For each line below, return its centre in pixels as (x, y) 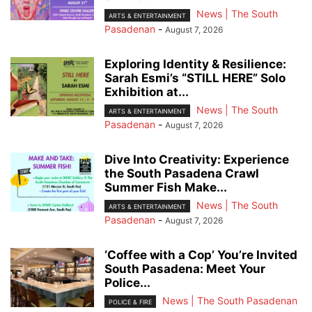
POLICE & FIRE (130, 302)
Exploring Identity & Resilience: (195, 64)
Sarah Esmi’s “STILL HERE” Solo (195, 78)
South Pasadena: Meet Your (185, 268)
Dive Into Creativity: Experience (197, 159)
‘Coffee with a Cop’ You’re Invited (201, 255)
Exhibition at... (147, 92)
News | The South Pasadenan (230, 300)
